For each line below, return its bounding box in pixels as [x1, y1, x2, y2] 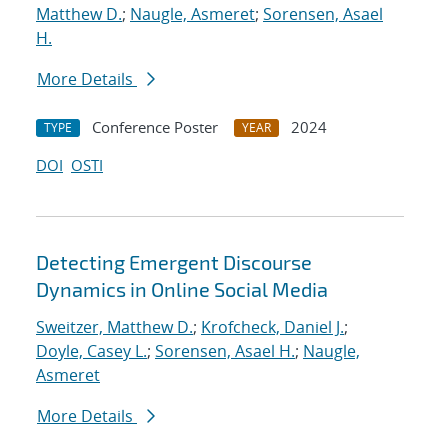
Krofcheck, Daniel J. [201, 316, 344, 339]
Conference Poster [92, 117, 218, 138]
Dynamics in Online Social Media [36, 277, 328, 302]
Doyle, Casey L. [36, 340, 147, 363]
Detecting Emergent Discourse [36, 250, 312, 275]
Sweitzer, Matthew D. [36, 316, 193, 339]
